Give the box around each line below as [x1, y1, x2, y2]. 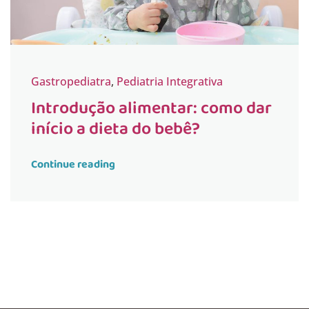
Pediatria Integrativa [116, 74, 223, 90]
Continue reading [30, 156, 115, 174]
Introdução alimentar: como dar [30, 94, 272, 123]
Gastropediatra [30, 74, 111, 90]
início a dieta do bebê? [30, 115, 200, 143]
